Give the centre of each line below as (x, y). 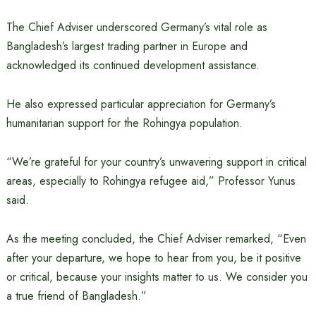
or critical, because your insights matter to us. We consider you (157, 277)
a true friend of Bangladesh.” (76, 296)
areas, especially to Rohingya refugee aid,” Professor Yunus (151, 181)
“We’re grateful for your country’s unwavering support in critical (156, 162)
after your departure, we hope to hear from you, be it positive (153, 258)
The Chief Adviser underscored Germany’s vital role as (136, 28)
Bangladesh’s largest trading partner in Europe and (127, 47)
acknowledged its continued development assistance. (133, 66)
